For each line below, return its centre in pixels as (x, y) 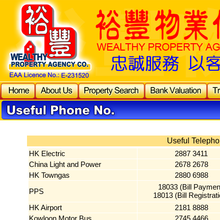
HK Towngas (50, 175)
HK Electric (47, 153)
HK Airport (46, 207)
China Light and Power (65, 164)
